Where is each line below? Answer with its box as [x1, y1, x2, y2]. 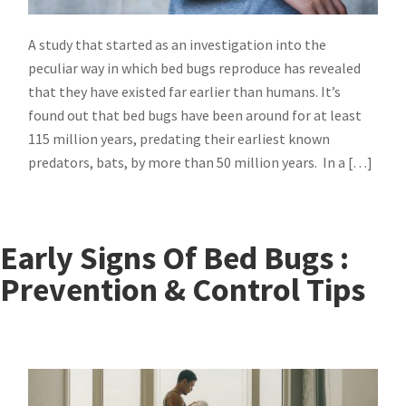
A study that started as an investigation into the [28, 35, 327, 54]
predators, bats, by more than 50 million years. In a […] [28, 153, 373, 172]
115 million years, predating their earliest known [28, 130, 331, 149]
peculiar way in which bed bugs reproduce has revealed [28, 59, 362, 78]
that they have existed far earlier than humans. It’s [28, 82, 342, 101]
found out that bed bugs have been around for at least [28, 106, 362, 125]
